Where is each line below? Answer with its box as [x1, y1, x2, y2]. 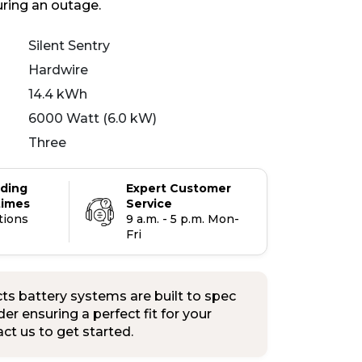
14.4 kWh [28, 86, 87, 102]
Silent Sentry [28, 38, 110, 53]
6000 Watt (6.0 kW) [28, 111, 157, 126]
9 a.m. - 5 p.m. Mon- [125, 212, 239, 226]
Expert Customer [125, 181, 231, 196]
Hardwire [28, 62, 88, 78]
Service [125, 196, 172, 211]
